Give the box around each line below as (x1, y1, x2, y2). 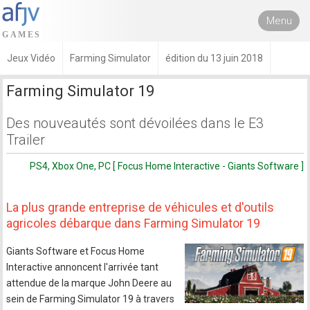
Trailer (6, 131, 46, 148)
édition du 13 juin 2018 (165, 53, 263, 64)
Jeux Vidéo (7, 53, 55, 64)
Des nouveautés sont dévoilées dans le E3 (6, 115, 264, 131)
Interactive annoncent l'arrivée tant (6, 262, 159, 273)
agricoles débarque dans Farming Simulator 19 (6, 216, 261, 230)
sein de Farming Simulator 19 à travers (6, 293, 175, 304)
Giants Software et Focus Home (6, 246, 145, 257)
